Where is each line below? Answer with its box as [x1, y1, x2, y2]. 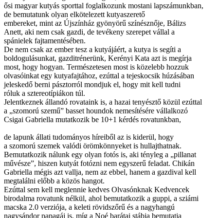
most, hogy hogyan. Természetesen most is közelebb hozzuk [4, 62, 189, 71]
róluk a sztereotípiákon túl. [4, 89, 85, 97]
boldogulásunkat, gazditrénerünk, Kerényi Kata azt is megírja [4, 54, 192, 62]
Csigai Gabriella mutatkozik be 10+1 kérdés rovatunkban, [4, 115, 181, 124]
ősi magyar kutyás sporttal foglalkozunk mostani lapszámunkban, [4, 1, 203, 10]
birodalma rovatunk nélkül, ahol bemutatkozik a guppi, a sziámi [4, 194, 199, 202]
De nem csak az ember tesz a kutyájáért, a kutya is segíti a [4, 45, 181, 54]
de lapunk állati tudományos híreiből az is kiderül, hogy [4, 132, 174, 141]
